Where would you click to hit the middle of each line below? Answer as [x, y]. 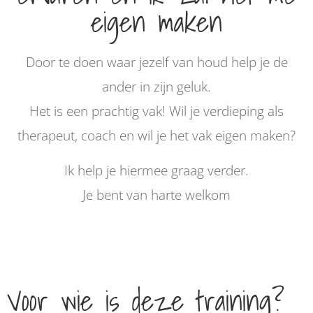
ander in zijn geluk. [156, 87]
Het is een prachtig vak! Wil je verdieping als [156, 111]
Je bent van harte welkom [156, 194]
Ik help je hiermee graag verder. [156, 170]
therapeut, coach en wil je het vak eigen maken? [156, 136]
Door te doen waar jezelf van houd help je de [156, 62]
